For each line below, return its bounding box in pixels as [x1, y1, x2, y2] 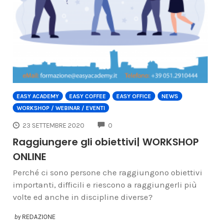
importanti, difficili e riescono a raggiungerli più [12, 179, 197, 190]
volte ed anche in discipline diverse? [12, 192, 153, 202]
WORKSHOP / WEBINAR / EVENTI [16, 105, 105, 112]
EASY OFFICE [116, 93, 151, 100]
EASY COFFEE [69, 93, 106, 100]
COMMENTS [112, 120, 147, 128]
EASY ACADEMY [16, 93, 59, 100]
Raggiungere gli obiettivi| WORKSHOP [12, 135, 199, 149]
